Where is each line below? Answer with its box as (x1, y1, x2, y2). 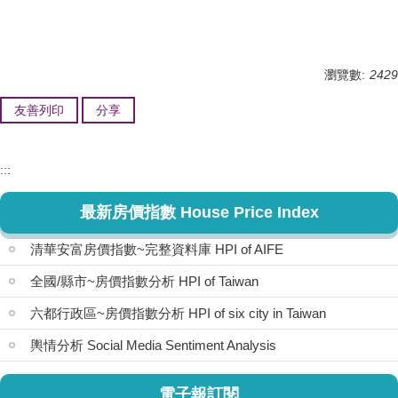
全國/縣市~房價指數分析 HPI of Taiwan (30, 274, 259, 290)
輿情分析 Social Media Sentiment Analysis (30, 338, 276, 354)
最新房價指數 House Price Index (79, 203, 319, 222)
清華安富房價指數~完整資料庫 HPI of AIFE (30, 242, 283, 258)
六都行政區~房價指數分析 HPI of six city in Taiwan (30, 306, 326, 322)
